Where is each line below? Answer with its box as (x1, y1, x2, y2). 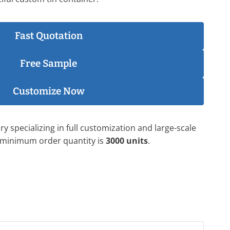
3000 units (106, 135, 148, 147)
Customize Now (12, 85, 85, 98)
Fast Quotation (14, 30, 83, 42)
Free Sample (20, 57, 77, 70)
